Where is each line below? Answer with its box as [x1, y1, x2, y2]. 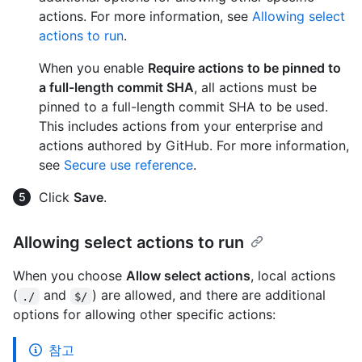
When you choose [13, 267, 126, 284]
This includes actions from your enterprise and [39, 118, 323, 135]
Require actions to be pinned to [148, 60, 341, 77]
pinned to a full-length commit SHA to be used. [39, 99, 328, 116]
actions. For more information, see [39, 8, 252, 25]
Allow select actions [126, 267, 250, 284]
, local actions [250, 267, 335, 284]
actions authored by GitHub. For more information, [39, 137, 349, 154]
